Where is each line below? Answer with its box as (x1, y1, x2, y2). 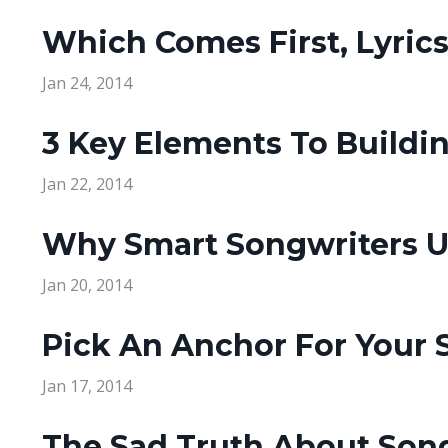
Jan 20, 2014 (42, 274, 132, 297)
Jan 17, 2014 (42, 375, 132, 398)
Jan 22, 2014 (42, 173, 132, 196)
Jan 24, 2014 (42, 72, 132, 95)
